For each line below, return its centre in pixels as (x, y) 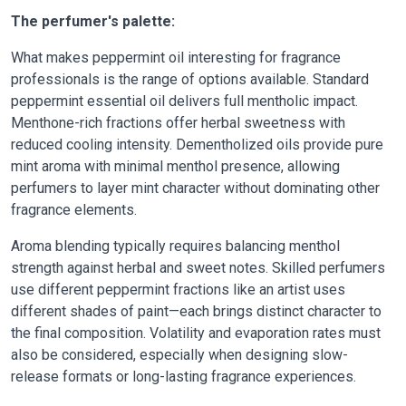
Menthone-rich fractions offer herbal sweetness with (178, 123)
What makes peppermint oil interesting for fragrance (176, 58)
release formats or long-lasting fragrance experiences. (184, 377)
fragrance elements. (74, 210)
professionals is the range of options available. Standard (190, 79)
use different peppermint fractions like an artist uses (178, 290)
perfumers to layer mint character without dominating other (195, 188)
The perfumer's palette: (93, 21)
